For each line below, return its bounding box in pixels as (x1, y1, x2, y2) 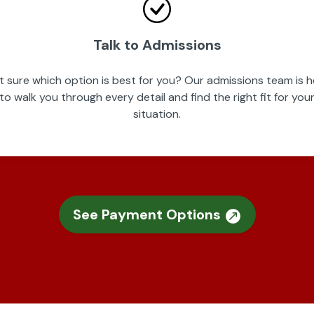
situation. (133, 107, 181, 121)
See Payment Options (72, 205, 224, 224)
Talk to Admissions (93, 36, 221, 54)
